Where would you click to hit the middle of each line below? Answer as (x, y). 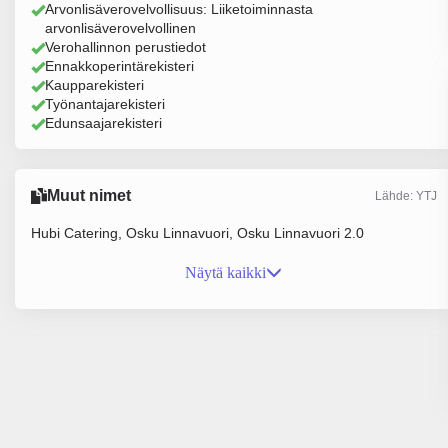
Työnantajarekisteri (105, 104)
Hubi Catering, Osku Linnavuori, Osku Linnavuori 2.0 (197, 233)
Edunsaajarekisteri (103, 123)
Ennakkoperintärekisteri (119, 66)
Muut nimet (89, 195)
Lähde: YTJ (405, 195)
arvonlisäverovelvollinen (120, 28)
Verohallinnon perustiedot (125, 47)
